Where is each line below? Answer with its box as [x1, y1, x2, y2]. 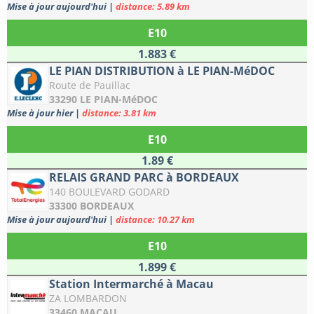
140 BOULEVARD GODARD [49, 185, 170, 199]
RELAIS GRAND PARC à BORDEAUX [49, 170, 239, 186]
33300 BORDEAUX [49, 199, 134, 213]
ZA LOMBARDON [49, 292, 127, 306]
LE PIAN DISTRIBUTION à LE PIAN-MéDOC [49, 63, 275, 79]
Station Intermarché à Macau [49, 276, 214, 292]
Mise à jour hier [7, 107, 75, 120]
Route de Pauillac [49, 78, 130, 93]
